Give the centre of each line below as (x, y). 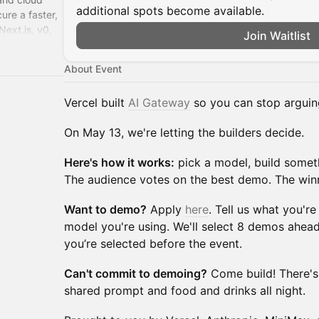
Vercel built (96, 103)
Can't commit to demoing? (136, 273)
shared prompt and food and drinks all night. (185, 291)
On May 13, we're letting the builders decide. (184, 132)
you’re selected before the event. (153, 244)
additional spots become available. (170, 11)
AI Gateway (159, 103)
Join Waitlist (277, 36)
